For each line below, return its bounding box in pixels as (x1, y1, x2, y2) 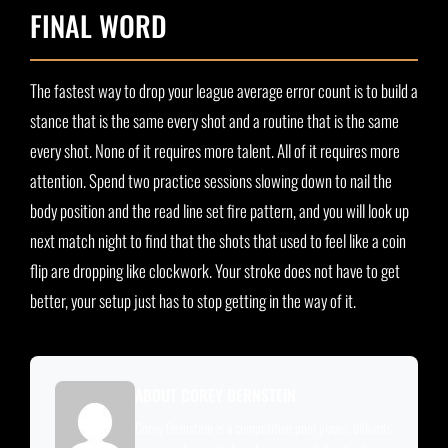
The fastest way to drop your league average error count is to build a (30, 78, 418, 104)
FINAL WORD (30, 5, 167, 47)
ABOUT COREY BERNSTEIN (135, 383, 296, 408)
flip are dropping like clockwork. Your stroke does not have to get (30, 258, 400, 284)
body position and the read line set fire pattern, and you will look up (30, 198, 409, 224)
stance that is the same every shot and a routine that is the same (30, 108, 399, 134)
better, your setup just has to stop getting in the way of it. (30, 288, 356, 314)
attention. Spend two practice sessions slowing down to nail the (30, 168, 392, 194)
